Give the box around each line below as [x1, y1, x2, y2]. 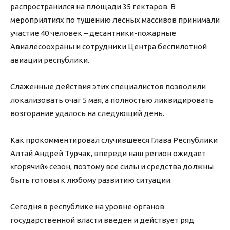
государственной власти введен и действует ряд [10, 216, 194, 225]
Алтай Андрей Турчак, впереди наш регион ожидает [10, 149, 206, 158]
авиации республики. [10, 55, 89, 65]
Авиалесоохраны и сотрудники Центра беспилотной [10, 42, 207, 51]
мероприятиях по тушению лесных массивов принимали [10, 15, 220, 25]
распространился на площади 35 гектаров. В [10, 2, 176, 11]
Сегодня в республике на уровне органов [10, 202, 164, 212]
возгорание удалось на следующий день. [10, 109, 164, 118]
